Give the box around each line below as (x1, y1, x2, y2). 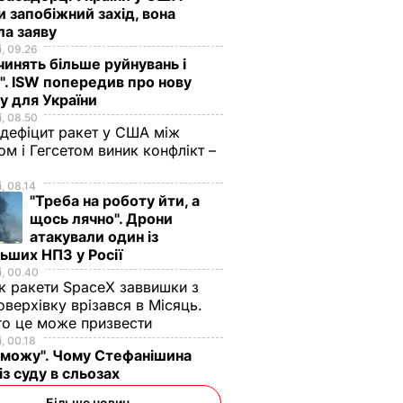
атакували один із (30, 227, 158, 246)
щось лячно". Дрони (30, 209, 173, 228)
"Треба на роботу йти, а (30, 191, 200, 210)
